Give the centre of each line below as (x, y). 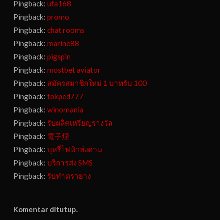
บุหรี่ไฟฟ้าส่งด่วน (75, 150)
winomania (66, 110)
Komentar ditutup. (46, 209)
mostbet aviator (74, 70)
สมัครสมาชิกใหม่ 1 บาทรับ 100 (97, 83)
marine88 (63, 43)
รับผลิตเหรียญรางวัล (80, 123)
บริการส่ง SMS (70, 163)
